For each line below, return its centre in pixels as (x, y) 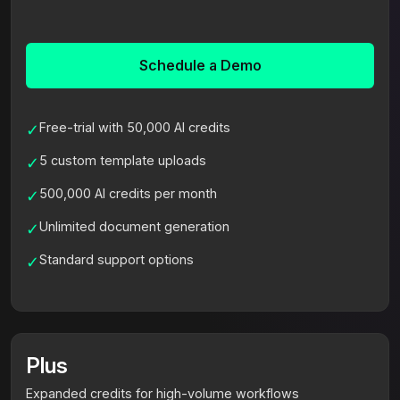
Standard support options (117, 259)
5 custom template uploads (123, 160)
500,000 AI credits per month (128, 193)
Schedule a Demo (200, 65)
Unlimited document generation (134, 226)
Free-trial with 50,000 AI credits (135, 127)
